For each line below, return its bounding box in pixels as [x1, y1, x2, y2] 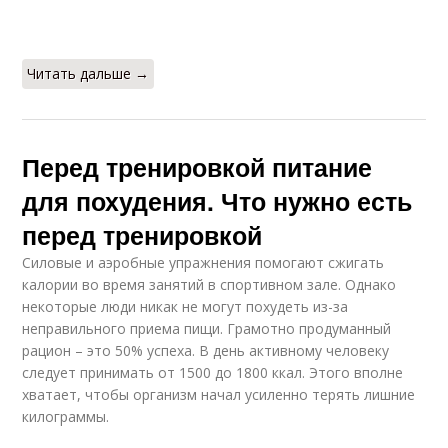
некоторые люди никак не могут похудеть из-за [22, 296, 349, 316]
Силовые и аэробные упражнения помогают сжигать [22, 252, 385, 272]
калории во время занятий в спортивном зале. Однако [22, 274, 397, 294]
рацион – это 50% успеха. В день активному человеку [22, 340, 390, 360]
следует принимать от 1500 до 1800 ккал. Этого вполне [22, 362, 404, 382]
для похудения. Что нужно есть [22, 182, 413, 219]
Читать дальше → [27, 63, 150, 83]
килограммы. [22, 406, 110, 426]
